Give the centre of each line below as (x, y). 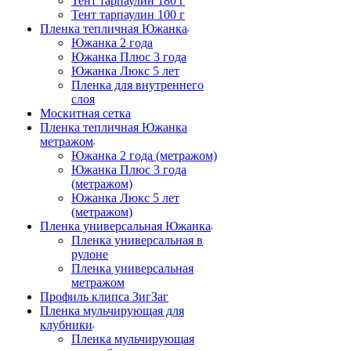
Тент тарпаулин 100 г (128, 14)
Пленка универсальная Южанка (125, 226)
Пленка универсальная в (137, 240)
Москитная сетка (85, 113)
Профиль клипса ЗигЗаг (104, 297)
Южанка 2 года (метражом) (144, 156)
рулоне (90, 254)
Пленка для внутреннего (138, 85)
